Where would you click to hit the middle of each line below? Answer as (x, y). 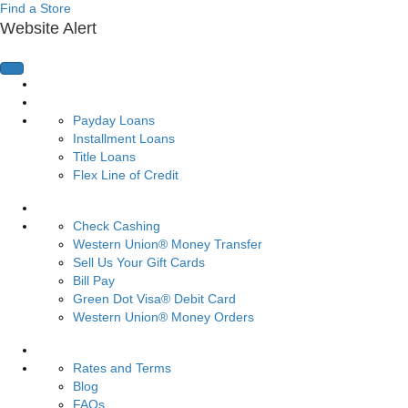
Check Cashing (117, 226)
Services (61, 208)
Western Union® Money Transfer (168, 245)
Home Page (71, 84)
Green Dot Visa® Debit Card (154, 299)
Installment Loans (124, 139)
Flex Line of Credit (126, 175)
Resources (67, 350)
